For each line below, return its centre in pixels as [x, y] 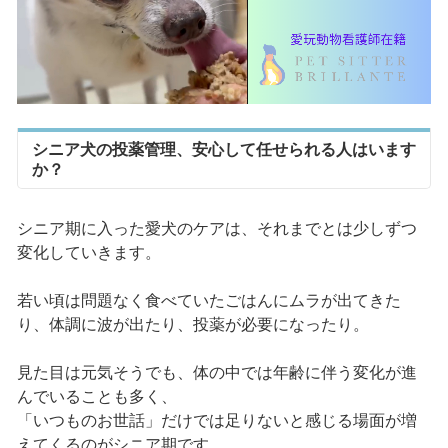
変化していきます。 [88, 253]
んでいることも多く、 [96, 397]
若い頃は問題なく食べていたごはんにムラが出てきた [208, 301]
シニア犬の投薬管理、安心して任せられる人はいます [223, 150]
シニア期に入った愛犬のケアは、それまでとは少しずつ [216, 229]
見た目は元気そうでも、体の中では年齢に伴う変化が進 [216, 373]
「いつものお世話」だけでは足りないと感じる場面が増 [216, 421]
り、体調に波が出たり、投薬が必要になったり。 [192, 325]
